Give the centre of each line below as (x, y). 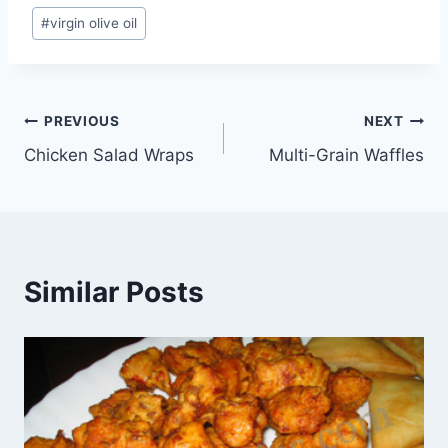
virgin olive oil (94, 23)
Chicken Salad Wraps (109, 155)
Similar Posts (114, 292)
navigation (94, 168)
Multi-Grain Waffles (346, 155)
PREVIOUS (82, 120)
